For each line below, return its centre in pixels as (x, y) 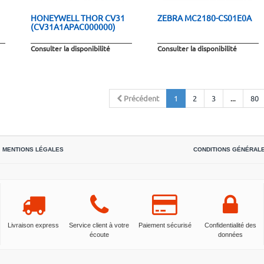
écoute (99, 234)
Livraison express (34, 225)
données (231, 234)
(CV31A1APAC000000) (73, 26)
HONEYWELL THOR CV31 (77, 17)
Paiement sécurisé (165, 225)
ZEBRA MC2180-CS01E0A (204, 17)
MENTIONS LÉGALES (33, 149)
